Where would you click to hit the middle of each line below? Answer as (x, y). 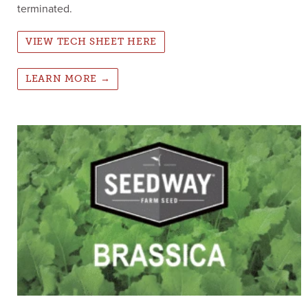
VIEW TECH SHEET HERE (91, 42)
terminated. (45, 9)
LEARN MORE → (68, 79)
